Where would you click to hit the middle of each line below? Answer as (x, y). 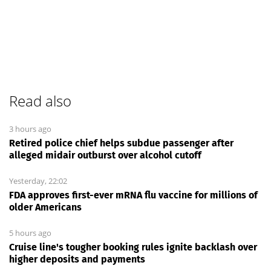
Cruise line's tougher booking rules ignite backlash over (133, 247)
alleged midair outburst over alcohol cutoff (105, 155)
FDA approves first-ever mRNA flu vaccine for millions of (133, 195)
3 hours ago (30, 129)
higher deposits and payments (77, 259)
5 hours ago (30, 233)
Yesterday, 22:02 (38, 181)
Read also (40, 100)
